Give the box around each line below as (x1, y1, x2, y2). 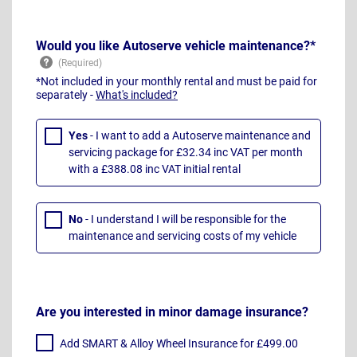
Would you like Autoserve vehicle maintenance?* (36, 38, 316, 54)
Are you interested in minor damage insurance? (36, 304, 308, 320)
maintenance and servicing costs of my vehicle (69, 229, 296, 243)
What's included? (96, 88, 178, 102)
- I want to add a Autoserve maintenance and (90, 129, 311, 143)
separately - (36, 88, 96, 102)
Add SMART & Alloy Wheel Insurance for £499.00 (60, 336, 298, 350)
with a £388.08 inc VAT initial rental (69, 163, 241, 176)
